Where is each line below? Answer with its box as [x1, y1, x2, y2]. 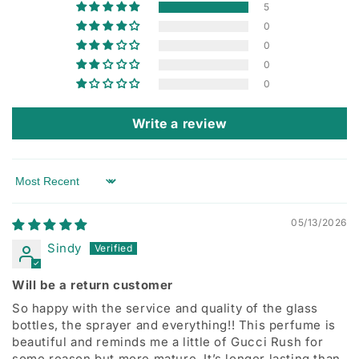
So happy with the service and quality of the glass [12, 301, 319, 317]
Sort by [11, 180, 56, 196]
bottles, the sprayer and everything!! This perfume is [12, 317, 336, 333]
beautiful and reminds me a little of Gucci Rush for [12, 334, 324, 350]
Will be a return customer [12, 277, 173, 293]
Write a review [131, 115, 228, 132]
